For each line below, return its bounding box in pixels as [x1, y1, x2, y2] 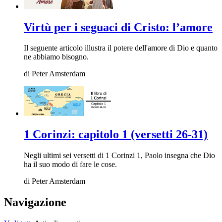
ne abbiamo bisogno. [24, 53, 89, 61]
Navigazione [4, 196, 66, 209]
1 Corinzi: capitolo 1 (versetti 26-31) [24, 128, 208, 141]
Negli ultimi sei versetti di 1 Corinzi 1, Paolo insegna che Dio [24, 151, 215, 160]
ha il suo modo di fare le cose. [24, 160, 117, 169]
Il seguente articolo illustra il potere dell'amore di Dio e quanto [24, 44, 218, 53]
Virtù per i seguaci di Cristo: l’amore [24, 20, 213, 34]
